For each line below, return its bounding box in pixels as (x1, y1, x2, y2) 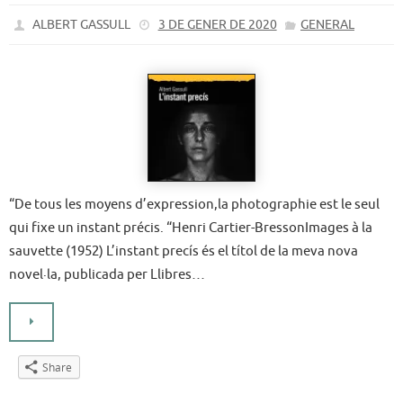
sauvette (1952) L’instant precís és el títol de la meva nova (9, 241, 358, 260)
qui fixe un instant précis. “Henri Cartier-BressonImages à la (9, 218, 372, 237)
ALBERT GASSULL (32, 16, 131, 32)
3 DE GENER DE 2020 (157, 16, 277, 32)
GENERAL (300, 16, 354, 32)
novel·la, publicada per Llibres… (9, 264, 205, 283)
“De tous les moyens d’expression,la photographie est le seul (9, 194, 380, 213)
